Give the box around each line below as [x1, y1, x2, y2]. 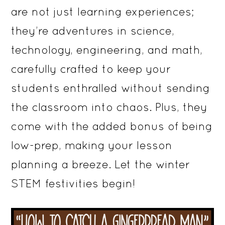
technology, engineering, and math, [11, 43, 203, 56]
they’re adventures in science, [11, 24, 175, 37]
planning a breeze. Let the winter [11, 158, 190, 171]
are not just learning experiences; [11, 5, 194, 18]
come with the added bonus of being [11, 120, 213, 133]
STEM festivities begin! [11, 177, 136, 190]
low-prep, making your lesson [11, 139, 173, 152]
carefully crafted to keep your [11, 62, 171, 75]
